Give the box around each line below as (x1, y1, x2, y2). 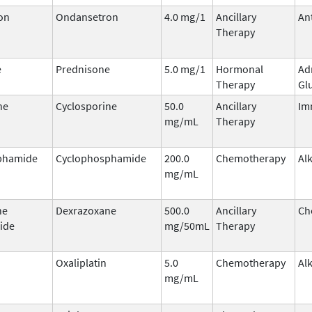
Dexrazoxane (56, 203, 116, 217)
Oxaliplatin (56, 255, 107, 270)
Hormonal (216, 61, 263, 76)
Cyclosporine (56, 98, 117, 113)
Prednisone (56, 61, 110, 76)
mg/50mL (164, 218, 210, 233)
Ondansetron (56, 9, 118, 24)
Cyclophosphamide (56, 150, 146, 165)
